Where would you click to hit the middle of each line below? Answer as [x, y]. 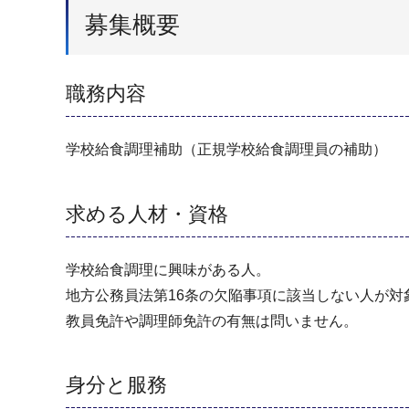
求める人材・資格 [147, 214]
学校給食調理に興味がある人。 [168, 269]
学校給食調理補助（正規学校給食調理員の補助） [226, 150]
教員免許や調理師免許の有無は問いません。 [212, 320]
